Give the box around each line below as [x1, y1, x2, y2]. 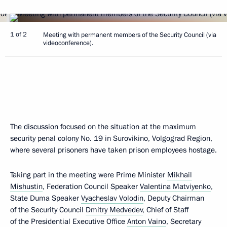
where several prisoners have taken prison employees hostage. [10, 145, 217, 155]
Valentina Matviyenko [140, 181, 211, 192]
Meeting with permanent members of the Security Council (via [43, 30, 216, 40]
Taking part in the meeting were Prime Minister [10, 170, 167, 180]
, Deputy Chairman [143, 193, 204, 203]
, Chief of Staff [143, 205, 188, 215]
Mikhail [167, 170, 192, 180]
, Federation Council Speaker [43, 181, 140, 192]
